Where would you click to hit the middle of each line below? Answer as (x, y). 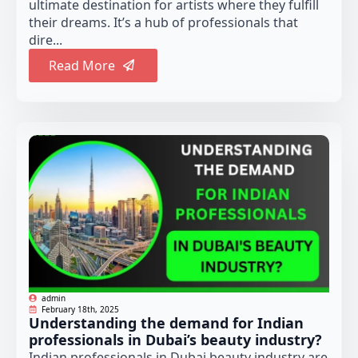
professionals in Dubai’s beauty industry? (175, 340)
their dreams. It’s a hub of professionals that (163, 22)
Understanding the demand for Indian (166, 323)
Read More (82, 65)
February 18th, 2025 (80, 310)
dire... (46, 40)
